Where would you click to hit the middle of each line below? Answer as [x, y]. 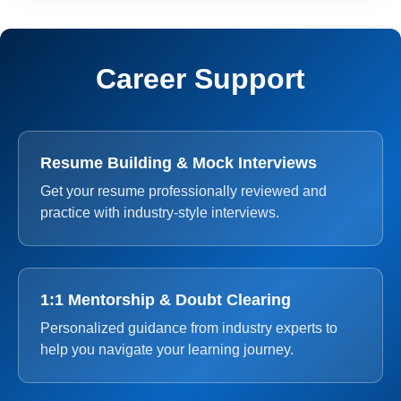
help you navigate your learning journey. [167, 350]
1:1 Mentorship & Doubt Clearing [166, 300]
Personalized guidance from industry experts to [189, 328]
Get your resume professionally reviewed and [183, 191]
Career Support [200, 79]
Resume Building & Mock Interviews [179, 163]
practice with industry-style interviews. [160, 213]
